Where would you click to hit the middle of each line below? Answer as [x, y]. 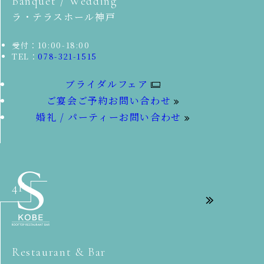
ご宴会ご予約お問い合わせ [109, 101]
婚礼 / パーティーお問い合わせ [109, 117]
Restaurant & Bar [59, 253]
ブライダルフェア [107, 84]
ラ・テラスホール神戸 [64, 17]
